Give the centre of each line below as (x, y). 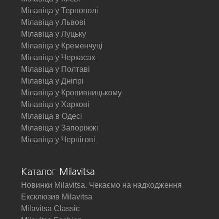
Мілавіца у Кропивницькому (71, 93)
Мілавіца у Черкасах (58, 57)
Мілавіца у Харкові (55, 104)
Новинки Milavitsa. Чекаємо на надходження (101, 185)
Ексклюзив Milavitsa (57, 197)
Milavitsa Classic (50, 208)
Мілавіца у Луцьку (54, 34)
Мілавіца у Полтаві (55, 69)
